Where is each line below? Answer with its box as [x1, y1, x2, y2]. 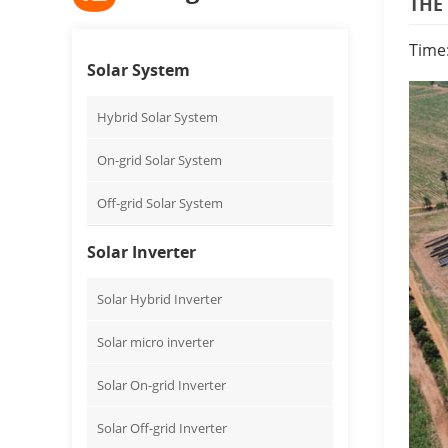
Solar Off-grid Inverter [97, 419, 227, 438]
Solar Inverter [87, 241, 196, 264]
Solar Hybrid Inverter [97, 290, 222, 309]
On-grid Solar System [97, 151, 222, 170]
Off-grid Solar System [97, 194, 223, 213]
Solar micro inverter [97, 333, 214, 352]
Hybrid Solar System [97, 108, 218, 127]
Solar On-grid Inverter [97, 376, 226, 395]
